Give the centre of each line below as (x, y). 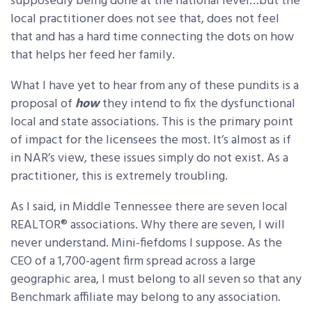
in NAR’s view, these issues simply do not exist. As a (149, 159)
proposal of (43, 104)
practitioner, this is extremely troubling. (119, 177)
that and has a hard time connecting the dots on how (152, 38)
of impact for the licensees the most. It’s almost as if (151, 141)
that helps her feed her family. (93, 56)
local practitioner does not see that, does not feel (145, 19)
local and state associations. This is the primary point (152, 123)
